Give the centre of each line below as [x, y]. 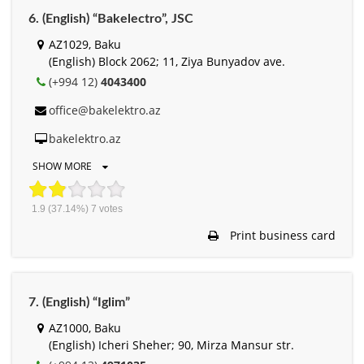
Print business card [281, 235]
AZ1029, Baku [85, 44]
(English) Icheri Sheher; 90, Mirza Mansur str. [171, 344]
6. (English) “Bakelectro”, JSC [111, 18]
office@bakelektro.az [105, 110]
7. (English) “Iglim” [79, 302]
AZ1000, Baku [85, 327]
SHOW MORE [63, 166]
